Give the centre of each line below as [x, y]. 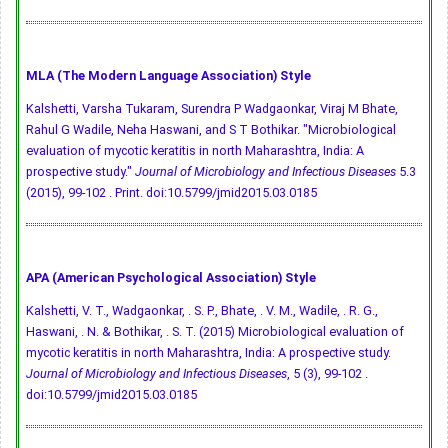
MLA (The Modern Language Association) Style [168, 76]
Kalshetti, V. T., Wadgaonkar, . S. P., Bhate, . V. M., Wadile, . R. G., [202, 311]
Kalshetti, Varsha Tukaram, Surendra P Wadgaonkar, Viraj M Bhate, [212, 109]
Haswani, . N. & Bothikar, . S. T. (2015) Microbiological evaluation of [215, 332]
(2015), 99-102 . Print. [86, 193]
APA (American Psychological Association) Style [171, 278]
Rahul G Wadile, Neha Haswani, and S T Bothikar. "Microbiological [211, 130]
